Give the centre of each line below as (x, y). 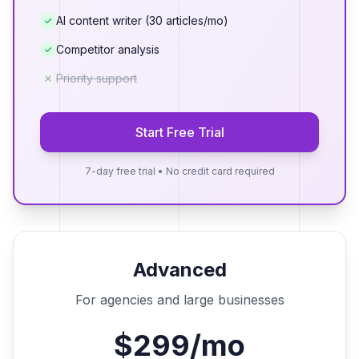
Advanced (179, 270)
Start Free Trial (179, 133)
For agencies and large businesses (179, 300)
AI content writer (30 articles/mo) (142, 21)
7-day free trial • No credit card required (179, 171)
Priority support (97, 79)
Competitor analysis (108, 50)
